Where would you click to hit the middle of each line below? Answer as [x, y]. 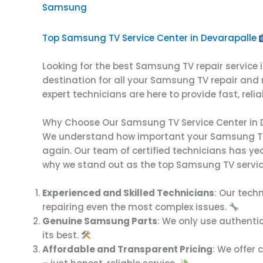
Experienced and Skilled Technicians [128, 193]
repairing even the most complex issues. [136, 207]
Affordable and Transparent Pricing [127, 249]
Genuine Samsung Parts [100, 221]
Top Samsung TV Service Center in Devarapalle [149, 38]
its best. [62, 235]
